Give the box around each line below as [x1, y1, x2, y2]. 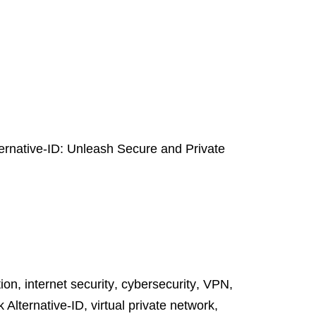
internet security [25, 277, 114, 291]
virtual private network [91, 298, 214, 312]
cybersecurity [121, 277, 196, 291]
